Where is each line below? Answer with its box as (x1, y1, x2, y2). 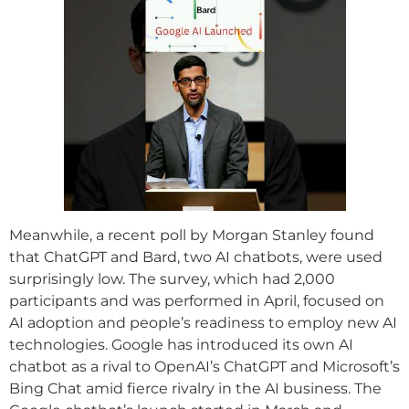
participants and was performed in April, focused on (9, 291, 384, 309)
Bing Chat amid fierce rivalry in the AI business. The (9, 379, 382, 397)
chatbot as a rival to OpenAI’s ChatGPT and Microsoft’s (9, 357, 400, 375)
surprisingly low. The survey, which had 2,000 (9, 269, 335, 288)
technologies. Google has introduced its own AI (9, 335, 353, 353)
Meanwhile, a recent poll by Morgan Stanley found (9, 225, 374, 244)
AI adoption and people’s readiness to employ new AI (9, 313, 397, 331)
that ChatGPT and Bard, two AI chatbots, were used (9, 247, 383, 266)
